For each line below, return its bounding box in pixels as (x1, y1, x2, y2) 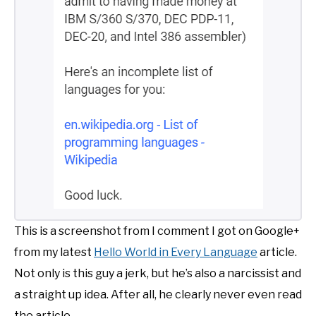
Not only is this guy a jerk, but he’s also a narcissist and (14, 267, 301, 281)
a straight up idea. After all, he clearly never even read (14, 288, 302, 302)
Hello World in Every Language (94, 245, 257, 260)
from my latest (14, 245, 94, 260)
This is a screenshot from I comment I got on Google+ (14, 224, 300, 238)
